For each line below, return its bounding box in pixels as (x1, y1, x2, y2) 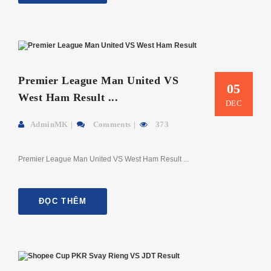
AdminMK (30, 119, 68, 129)
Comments (91, 119, 131, 129)
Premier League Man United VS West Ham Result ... (18, 154, 189, 163)
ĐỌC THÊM (39, 196, 87, 206)
